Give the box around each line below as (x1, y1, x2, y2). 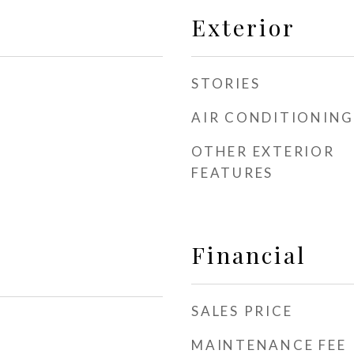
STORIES (191, 75, 261, 92)
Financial (191, 239, 307, 269)
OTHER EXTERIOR (191, 143, 335, 160)
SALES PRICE (191, 303, 293, 319)
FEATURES (191, 164, 273, 181)
